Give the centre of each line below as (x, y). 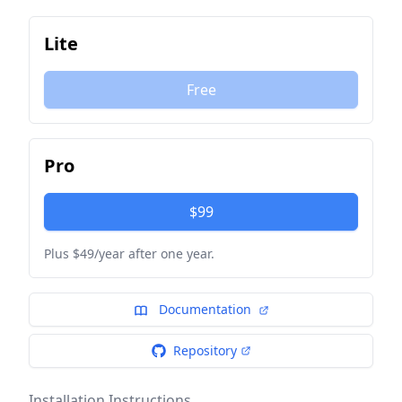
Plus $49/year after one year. (129, 254)
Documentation (205, 310)
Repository (205, 351)
